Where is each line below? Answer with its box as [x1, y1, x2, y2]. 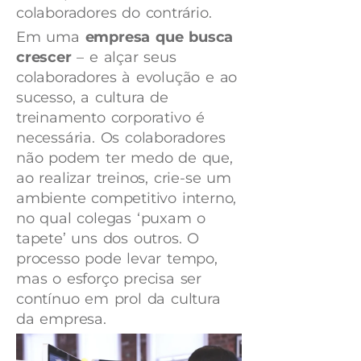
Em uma [16, 28, 85, 47]
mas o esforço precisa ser [16, 270, 202, 288]
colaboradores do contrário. [16, 4, 218, 23]
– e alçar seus [71, 48, 176, 67]
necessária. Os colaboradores [16, 129, 226, 147]
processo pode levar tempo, [16, 250, 218, 268]
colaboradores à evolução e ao [16, 68, 238, 87]
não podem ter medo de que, [16, 149, 233, 168]
